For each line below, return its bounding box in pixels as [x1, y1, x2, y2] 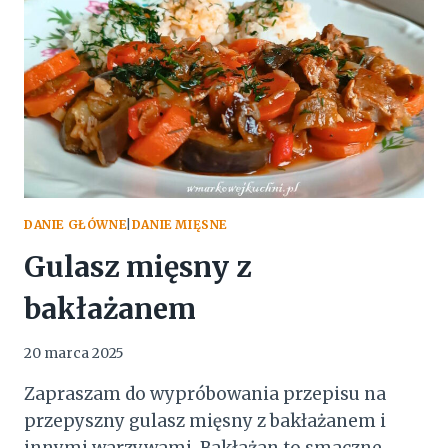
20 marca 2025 [24, 345, 124, 363]
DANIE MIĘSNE [131, 216, 227, 232]
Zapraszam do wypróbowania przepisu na [24, 383, 386, 406]
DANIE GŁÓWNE [24, 216, 127, 232]
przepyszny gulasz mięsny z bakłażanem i [24, 410, 386, 433]
